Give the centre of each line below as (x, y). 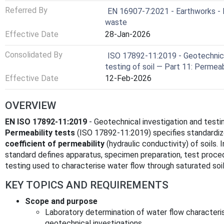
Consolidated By (34, 54)
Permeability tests (40, 132)
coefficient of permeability (55, 143)
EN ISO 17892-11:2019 (46, 121)
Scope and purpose (61, 201)
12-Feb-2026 (128, 78)
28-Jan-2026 (128, 34)
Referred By (26, 10)
